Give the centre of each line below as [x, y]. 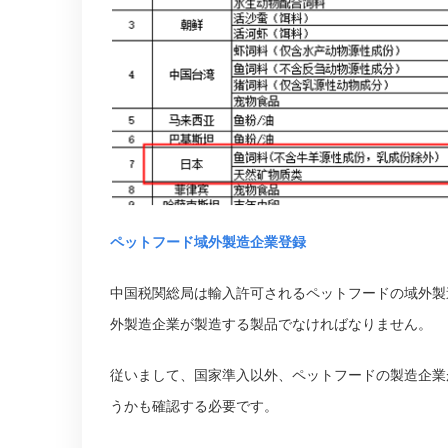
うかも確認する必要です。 [194, 407]
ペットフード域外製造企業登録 [208, 243]
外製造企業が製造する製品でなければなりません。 [271, 325]
